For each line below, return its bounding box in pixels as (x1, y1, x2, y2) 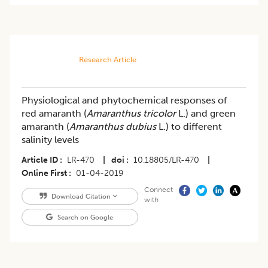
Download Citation (49, 192, 112, 201)
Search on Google (56, 213, 114, 222)
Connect (144, 185, 173, 194)
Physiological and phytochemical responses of (22, 95, 227, 106)
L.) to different (156, 121, 222, 133)
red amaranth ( (22, 108, 87, 120)
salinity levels (22, 134, 79, 146)
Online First (22, 168, 67, 179)
